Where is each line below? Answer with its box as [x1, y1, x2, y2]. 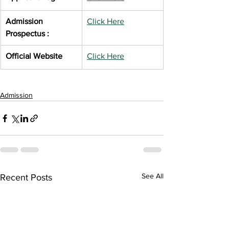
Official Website [6, 52, 62, 61]
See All [142, 172, 164, 180]
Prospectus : [6, 29, 49, 38]
